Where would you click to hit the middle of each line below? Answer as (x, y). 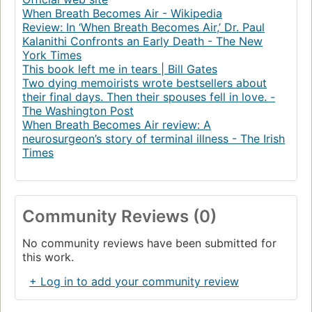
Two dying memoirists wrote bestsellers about (145, 83)
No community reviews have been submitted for (149, 243)
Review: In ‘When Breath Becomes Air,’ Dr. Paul (143, 28)
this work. (48, 257)
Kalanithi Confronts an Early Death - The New (142, 41)
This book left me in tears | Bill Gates (120, 69)
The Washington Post (78, 111)
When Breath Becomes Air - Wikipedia (122, 14)
